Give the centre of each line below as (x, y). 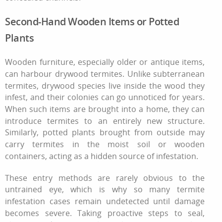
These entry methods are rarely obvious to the (105, 178)
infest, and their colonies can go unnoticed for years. (105, 97)
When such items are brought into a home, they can (105, 109)
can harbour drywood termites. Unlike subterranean (105, 74)
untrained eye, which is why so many (91, 190)
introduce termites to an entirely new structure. (105, 121)
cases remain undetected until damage (125, 201)
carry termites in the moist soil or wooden (105, 144)
